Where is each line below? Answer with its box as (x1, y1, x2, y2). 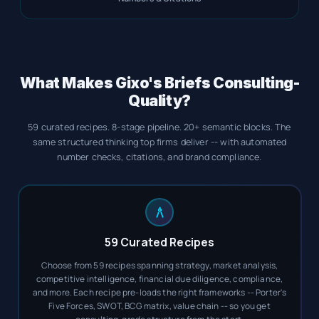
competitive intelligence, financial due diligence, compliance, (36, 273, 283, 286)
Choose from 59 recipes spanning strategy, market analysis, (41, 259, 278, 272)
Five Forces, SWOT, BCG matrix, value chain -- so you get (48, 300, 271, 313)
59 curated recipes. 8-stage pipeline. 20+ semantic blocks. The (28, 120, 291, 133)
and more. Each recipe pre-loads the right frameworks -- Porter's (32, 286, 287, 299)
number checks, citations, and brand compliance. (57, 150, 262, 163)
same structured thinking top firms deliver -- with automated (32, 135, 287, 148)
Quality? (128, 91, 191, 110)
